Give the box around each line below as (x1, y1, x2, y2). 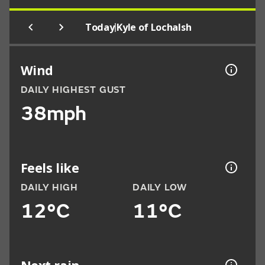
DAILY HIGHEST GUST (20, 84, 126, 96)
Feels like (20, 159, 79, 176)
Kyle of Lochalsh (117, 21, 192, 34)
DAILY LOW (132, 182, 188, 194)
